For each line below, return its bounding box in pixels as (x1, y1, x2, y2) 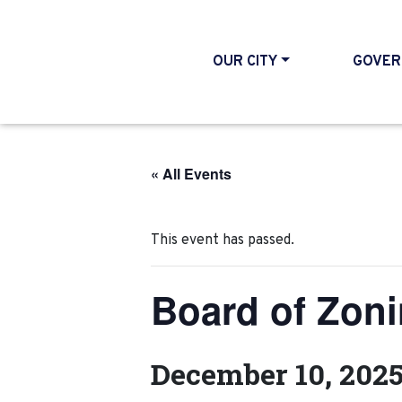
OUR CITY (213, 53, 278, 71)
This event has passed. (151, 232, 294, 249)
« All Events (151, 163, 232, 184)
